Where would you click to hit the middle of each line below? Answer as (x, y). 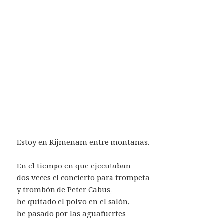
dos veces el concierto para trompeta (83, 177)
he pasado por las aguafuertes (72, 213)
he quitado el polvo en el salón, (74, 201)
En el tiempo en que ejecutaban (74, 165)
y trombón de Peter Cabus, (65, 189)
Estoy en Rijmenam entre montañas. (83, 141)
